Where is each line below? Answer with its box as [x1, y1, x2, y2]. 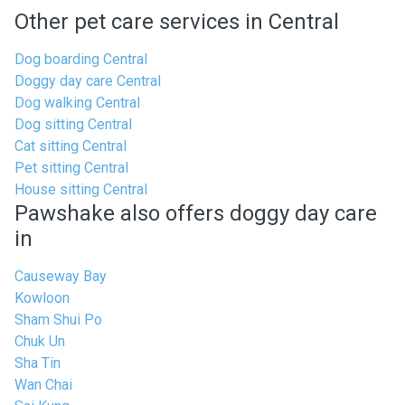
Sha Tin [14, 354, 61, 372]
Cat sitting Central [14, 137, 127, 155]
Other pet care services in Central [14, 9, 339, 34]
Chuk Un [14, 333, 65, 350]
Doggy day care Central [14, 72, 161, 89]
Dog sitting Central [14, 116, 132, 133]
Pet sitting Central [14, 159, 128, 176]
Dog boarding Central [14, 51, 147, 68]
